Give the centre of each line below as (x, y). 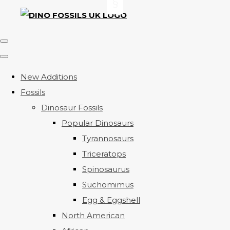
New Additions (49, 77)
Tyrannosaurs (108, 138)
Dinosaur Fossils (72, 108)
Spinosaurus (106, 169)
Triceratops (104, 154)
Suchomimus (108, 185)
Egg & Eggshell (111, 200)
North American (93, 215)
